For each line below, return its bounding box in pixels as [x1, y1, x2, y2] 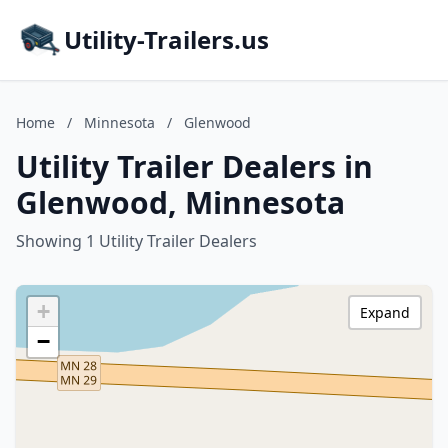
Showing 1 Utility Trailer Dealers [16, 230, 257, 252]
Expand [360, 303, 410, 322]
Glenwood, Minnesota [16, 182, 345, 223]
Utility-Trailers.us [64, 23, 269, 56]
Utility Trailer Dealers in [16, 146, 373, 187]
